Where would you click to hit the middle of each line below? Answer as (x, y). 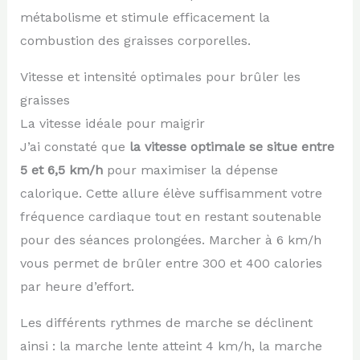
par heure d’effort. (77, 286)
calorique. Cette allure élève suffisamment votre (171, 193)
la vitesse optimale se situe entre (231, 146)
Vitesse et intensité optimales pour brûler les (160, 76)
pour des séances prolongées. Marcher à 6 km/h (170, 239)
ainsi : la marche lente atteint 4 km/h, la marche (171, 346)
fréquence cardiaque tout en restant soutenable (170, 216)
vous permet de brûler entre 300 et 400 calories (171, 263)
